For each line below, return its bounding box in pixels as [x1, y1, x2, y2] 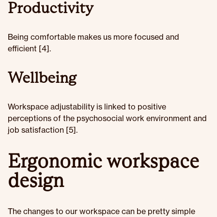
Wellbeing [8, 68, 77, 87]
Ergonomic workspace [8, 149, 199, 172]
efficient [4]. [8, 44, 51, 53]
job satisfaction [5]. [8, 125, 77, 135]
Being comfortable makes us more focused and [8, 32, 179, 42]
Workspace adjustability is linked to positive [8, 102, 166, 111]
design [8, 169, 69, 192]
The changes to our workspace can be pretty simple [8, 206, 195, 216]
